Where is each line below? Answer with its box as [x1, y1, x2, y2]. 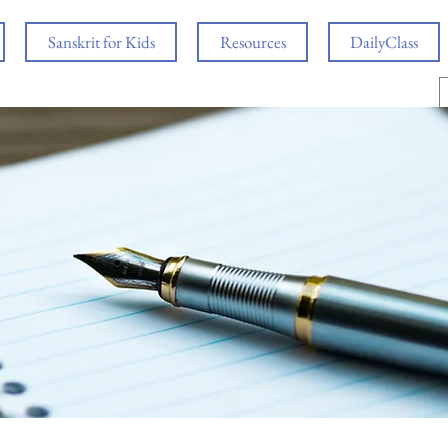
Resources [219, 31, 286, 53]
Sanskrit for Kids [47, 31, 155, 53]
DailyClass [350, 31, 418, 53]
